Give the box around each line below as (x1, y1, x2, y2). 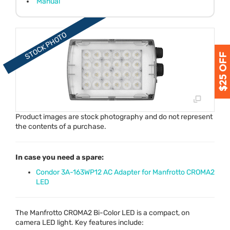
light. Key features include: (55, 218, 144, 227)
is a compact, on (135, 208, 189, 218)
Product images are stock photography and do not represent (15, 112, 213, 122)
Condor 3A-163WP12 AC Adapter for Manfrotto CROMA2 (36, 168, 215, 177)
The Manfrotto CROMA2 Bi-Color (15, 208, 122, 218)
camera (15, 218, 42, 227)
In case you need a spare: (15, 153, 104, 162)
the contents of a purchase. (15, 122, 106, 131)
